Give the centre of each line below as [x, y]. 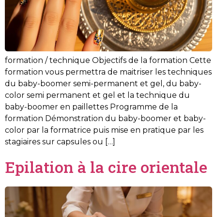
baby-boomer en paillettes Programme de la [91, 107]
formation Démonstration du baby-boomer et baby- [105, 118]
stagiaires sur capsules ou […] [60, 141]
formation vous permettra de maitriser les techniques [108, 72]
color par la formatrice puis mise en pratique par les [104, 130]
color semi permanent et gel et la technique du [97, 95]
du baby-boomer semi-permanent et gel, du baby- [103, 83]
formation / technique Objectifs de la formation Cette [108, 60]
